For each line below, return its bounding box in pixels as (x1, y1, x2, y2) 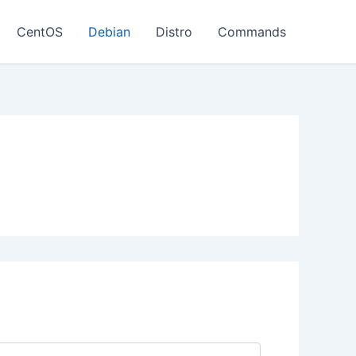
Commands (218, 24, 286, 40)
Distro (156, 24, 192, 40)
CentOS (17, 24, 63, 40)
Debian (88, 24, 130, 40)
